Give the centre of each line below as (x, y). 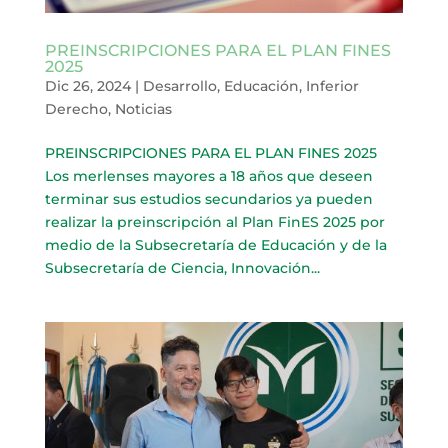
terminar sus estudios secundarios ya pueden (208, 198)
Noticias (143, 108)
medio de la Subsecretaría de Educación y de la (215, 244)
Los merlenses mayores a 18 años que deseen (208, 175)
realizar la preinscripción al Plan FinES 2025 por (214, 221)
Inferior (332, 85)
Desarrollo (179, 85)
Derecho (76, 108)
